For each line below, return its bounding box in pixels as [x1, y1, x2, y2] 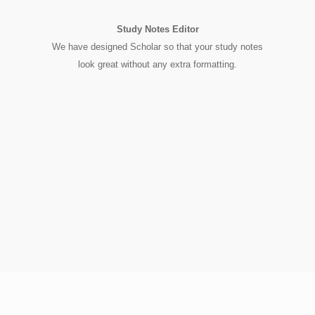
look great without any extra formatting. [78, 59, 237, 70]
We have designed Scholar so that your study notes [52, 41, 263, 53]
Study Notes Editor [116, 24, 199, 35]
